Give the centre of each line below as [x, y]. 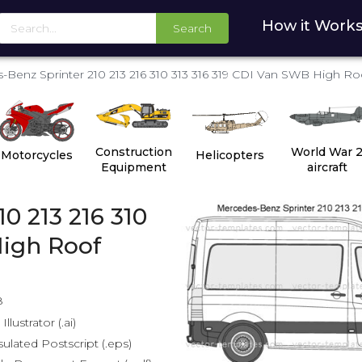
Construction [133, 152]
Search [192, 29]
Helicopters [230, 155]
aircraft [327, 167]
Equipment [133, 167]
